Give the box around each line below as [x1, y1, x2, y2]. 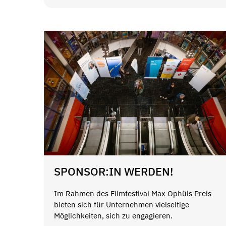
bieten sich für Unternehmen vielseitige [54, 200, 189, 210]
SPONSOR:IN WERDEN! [54, 163, 174, 179]
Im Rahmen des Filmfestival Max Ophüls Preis [54, 189, 211, 199]
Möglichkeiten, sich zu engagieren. [54, 211, 173, 221]
